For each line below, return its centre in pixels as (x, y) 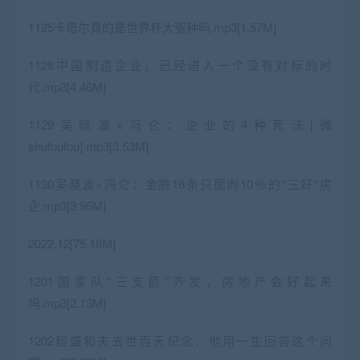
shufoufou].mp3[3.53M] (88, 145)
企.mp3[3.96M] (67, 205)
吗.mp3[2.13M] (67, 302)
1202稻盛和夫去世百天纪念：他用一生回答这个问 (180, 340)
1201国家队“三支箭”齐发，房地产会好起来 (180, 280)
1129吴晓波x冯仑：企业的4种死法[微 (180, 124)
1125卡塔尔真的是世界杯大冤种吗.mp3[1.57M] (152, 27)
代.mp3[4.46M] (67, 86)
